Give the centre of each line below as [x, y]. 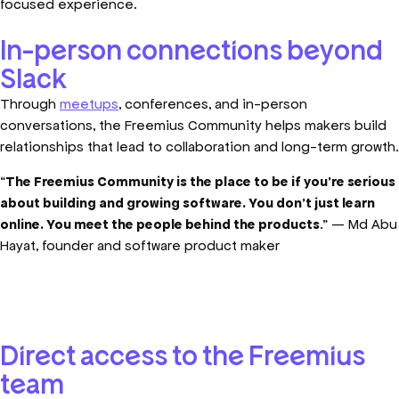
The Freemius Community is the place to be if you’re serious [200, 181]
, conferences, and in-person [213, 104]
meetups [89, 104]
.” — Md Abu [358, 224]
